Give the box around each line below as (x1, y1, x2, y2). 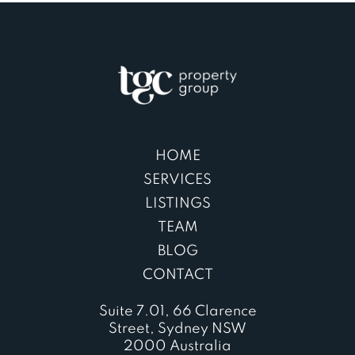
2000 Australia (124, 338, 231, 353)
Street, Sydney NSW (109, 321, 246, 336)
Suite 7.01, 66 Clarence (98, 303, 257, 319)
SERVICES (143, 172, 212, 187)
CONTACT (142, 267, 213, 282)
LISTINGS (144, 196, 211, 211)
